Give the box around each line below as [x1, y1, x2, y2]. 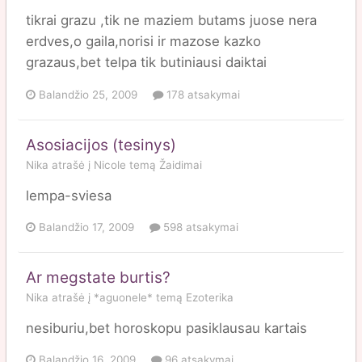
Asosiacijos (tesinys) [26, 135, 176, 154]
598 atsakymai [160, 220, 238, 234]
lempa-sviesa [26, 187, 112, 204]
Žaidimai [159, 158, 202, 171]
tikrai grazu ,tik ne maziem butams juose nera [26, 12, 317, 29]
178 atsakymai [163, 87, 240, 101]
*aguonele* [94, 290, 153, 304]
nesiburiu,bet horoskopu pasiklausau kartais [26, 319, 307, 336]
